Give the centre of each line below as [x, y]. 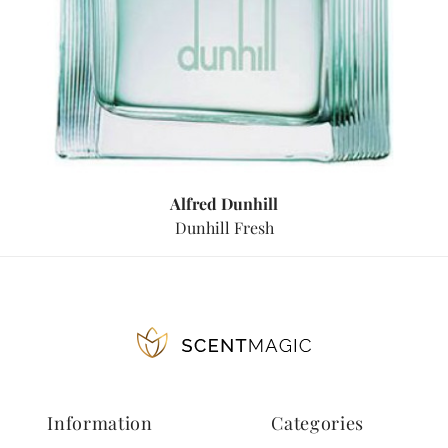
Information [100, 423]
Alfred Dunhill [224, 204]
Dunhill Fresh [224, 228]
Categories [318, 423]
